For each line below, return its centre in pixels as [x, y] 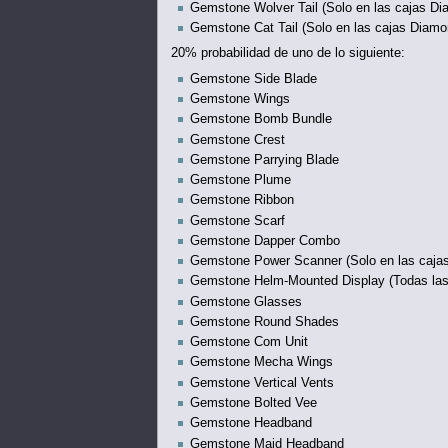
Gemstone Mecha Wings [261, 362]
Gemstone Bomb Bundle [260, 119]
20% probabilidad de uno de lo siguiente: [287, 53]
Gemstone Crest [237, 139]
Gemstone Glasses [245, 301]
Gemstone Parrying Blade [264, 159]
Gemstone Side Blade [253, 78]
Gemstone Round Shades [264, 321]
